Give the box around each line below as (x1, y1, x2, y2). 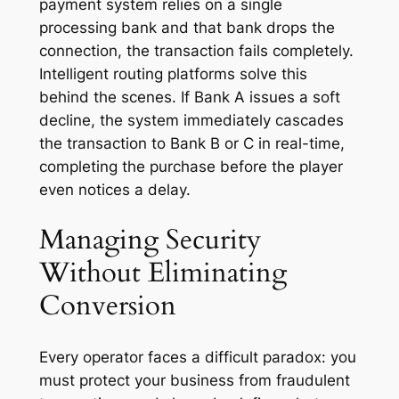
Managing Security (38, 221, 261, 259)
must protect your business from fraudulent (38, 370, 350, 389)
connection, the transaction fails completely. (38, 41, 354, 60)
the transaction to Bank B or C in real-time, (38, 134, 345, 152)
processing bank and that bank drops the (38, 18, 335, 37)
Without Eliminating (38, 254, 287, 292)
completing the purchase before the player (38, 157, 343, 175)
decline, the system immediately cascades (38, 110, 344, 129)
